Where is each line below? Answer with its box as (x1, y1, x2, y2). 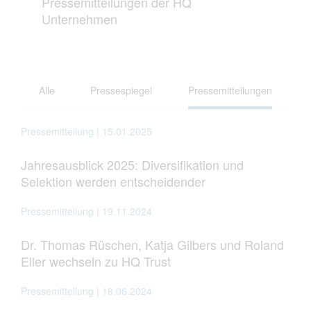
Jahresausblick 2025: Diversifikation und (21, 155, 244, 174)
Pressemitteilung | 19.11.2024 (21, 204, 152, 219)
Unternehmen (42, 10, 117, 28)
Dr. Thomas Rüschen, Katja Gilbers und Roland (21, 235, 284, 254)
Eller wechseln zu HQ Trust (21, 252, 171, 271)
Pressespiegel (90, 83, 153, 98)
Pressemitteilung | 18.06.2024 (21, 284, 152, 299)
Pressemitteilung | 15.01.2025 (21, 124, 152, 139)
